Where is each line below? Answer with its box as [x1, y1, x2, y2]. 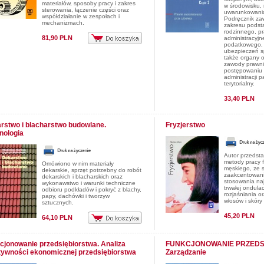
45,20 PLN [224, 212, 255, 219]
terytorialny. [224, 80, 255, 87]
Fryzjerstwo [166, 121, 205, 129]
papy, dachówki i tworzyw [42, 193, 110, 199]
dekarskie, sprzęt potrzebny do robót [42, 167, 141, 173]
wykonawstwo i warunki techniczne [42, 180, 136, 186]
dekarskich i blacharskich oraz [42, 173, 123, 180]
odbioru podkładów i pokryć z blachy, [42, 186, 141, 193]
